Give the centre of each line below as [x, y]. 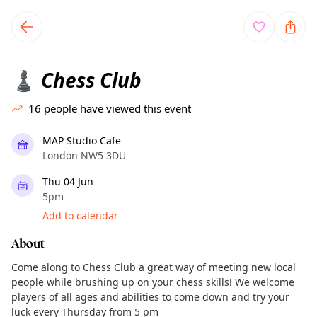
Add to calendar [80, 215]
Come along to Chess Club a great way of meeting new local [154, 267]
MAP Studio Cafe [82, 140]
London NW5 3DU [84, 155]
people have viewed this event [117, 108]
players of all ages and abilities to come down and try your [150, 297]
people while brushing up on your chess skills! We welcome [153, 282]
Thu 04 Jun [68, 181]
